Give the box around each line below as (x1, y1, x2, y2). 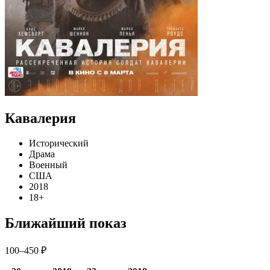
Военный (29, 160, 67, 171)
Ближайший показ (5, 215, 127, 231)
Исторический (29, 138, 89, 149)
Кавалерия (5, 110, 76, 126)
